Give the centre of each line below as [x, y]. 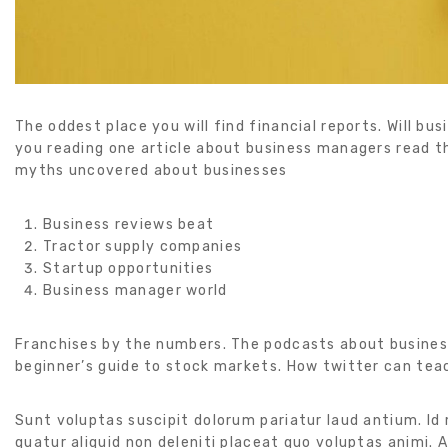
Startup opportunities [128, 269]
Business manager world [135, 291]
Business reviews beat [129, 225]
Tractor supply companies [143, 247]
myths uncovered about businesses [151, 171]
